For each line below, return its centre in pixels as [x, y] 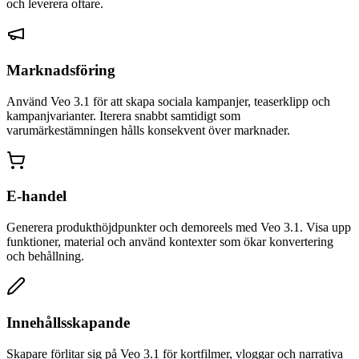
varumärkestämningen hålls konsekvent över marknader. [148, 130]
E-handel [36, 196]
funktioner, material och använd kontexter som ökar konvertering [170, 242]
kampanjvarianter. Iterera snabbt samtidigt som [123, 115]
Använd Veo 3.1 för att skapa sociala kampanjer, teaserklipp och [168, 101]
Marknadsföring [61, 70]
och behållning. [45, 256]
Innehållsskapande [68, 322]
